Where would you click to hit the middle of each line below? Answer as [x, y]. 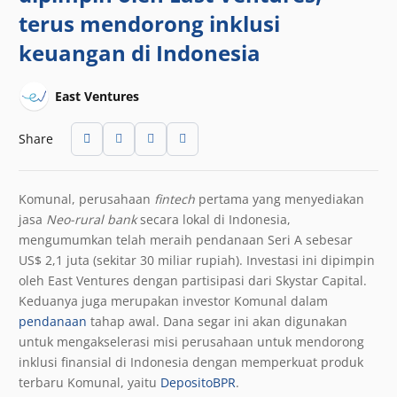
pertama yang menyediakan [280, 198]
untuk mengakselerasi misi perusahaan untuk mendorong [191, 341]
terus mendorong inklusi [149, 24]
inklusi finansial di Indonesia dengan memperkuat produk [191, 362]
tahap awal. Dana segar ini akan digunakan [217, 321]
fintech [175, 198]
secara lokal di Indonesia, [215, 219]
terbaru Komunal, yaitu [90, 382]
